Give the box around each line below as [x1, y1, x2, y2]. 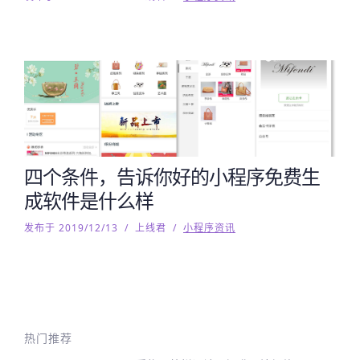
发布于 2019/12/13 [24, 221, 118, 235]
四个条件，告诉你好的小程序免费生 [24, 163, 320, 190]
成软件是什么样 [24, 187, 153, 214]
